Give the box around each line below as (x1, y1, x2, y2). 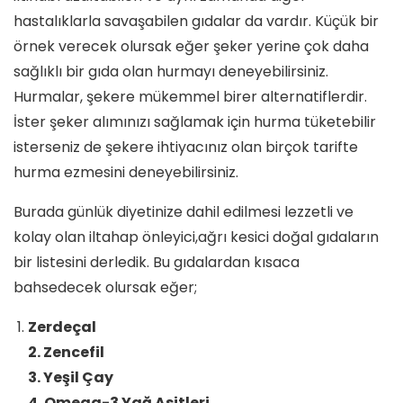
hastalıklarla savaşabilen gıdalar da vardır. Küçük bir (13, 10, 379, 31)
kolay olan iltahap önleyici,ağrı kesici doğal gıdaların (13, 226, 379, 247)
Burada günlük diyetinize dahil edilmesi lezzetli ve (13, 201, 354, 222)
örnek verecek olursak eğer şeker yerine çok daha (13, 35, 369, 57)
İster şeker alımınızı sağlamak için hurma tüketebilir (13, 111, 376, 132)
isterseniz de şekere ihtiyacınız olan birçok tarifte (13, 136, 358, 157)
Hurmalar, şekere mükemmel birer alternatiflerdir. (13, 85, 367, 107)
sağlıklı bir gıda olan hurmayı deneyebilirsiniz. (13, 60, 328, 82)
